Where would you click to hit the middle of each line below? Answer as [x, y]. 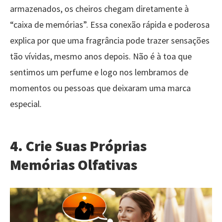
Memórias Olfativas [74, 164]
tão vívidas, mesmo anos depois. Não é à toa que [101, 56]
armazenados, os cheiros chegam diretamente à [99, 8]
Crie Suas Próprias [86, 145]
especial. [26, 104]
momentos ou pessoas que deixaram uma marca [100, 88]
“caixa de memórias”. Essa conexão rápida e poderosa [110, 24]
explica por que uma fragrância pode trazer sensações [110, 40]
